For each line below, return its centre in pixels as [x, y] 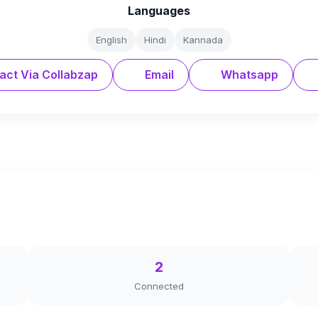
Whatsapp [248, 75]
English [111, 40]
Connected [159, 286]
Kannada [203, 40]
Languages [159, 11]
